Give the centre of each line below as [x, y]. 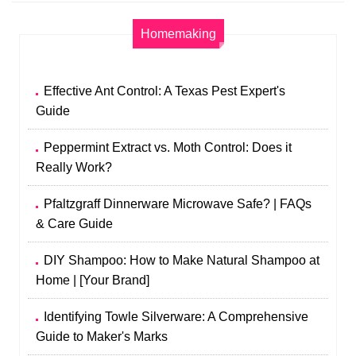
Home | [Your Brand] [93, 280]
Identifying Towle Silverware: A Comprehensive [176, 316]
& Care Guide [75, 223]
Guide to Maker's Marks [102, 336]
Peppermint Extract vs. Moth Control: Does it [168, 147]
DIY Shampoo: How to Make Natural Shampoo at [182, 260]
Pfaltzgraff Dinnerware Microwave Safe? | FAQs [178, 203]
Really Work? [74, 167]
